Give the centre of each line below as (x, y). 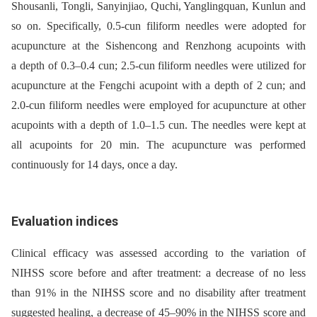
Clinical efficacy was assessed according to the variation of (158, 253)
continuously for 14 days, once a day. (94, 164)
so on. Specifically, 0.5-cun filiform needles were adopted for (158, 25)
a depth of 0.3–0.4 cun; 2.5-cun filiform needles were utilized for (158, 65)
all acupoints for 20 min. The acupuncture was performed (158, 144)
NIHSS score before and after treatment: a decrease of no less (158, 273)
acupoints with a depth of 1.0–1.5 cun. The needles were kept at (158, 125)
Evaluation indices (65, 221)
